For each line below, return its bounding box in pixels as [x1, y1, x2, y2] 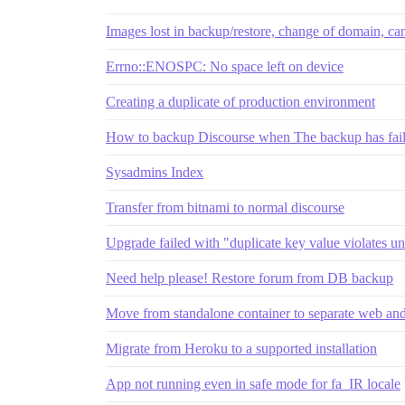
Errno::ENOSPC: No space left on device [106, 59, 344, 75]
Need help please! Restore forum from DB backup [106, 270, 393, 287]
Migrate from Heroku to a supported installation [106, 341, 377, 357]
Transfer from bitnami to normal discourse [106, 200, 344, 216]
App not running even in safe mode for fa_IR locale [106, 376, 400, 392]
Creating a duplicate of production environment [106, 94, 375, 110]
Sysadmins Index [106, 165, 203, 181]
